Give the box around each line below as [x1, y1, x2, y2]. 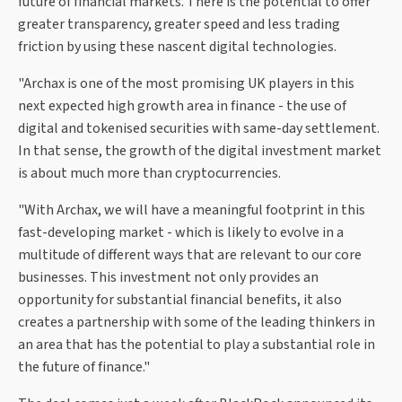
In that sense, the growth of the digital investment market [18, 141, 381, 162]
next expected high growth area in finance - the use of [18, 96, 346, 117]
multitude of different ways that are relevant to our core [18, 245, 362, 266]
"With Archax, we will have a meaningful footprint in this [18, 200, 365, 221]
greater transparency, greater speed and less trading [18, 14, 340, 35]
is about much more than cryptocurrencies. [18, 163, 281, 184]
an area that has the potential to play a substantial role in [18, 335, 375, 355]
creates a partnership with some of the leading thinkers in [18, 312, 375, 333]
